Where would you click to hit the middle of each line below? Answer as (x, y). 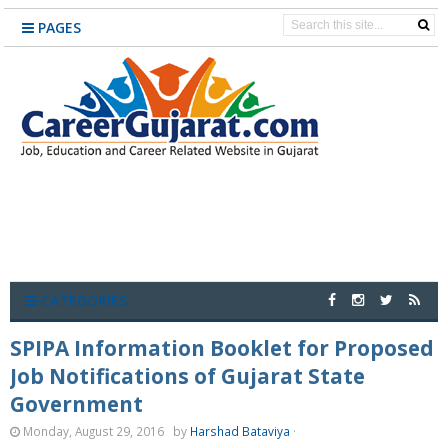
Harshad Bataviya (240, 431)
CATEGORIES (82, 300)
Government (76, 404)
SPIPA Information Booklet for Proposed (222, 348)
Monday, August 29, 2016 (93, 431)
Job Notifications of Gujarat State (187, 376)
